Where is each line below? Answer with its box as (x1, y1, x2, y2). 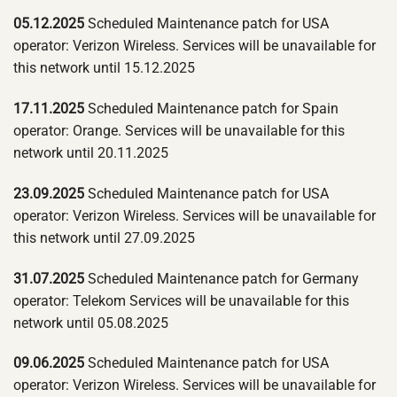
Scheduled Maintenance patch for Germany (84, 269, 359, 287)
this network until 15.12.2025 (13, 59, 195, 77)
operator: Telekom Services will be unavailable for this (13, 292, 349, 309)
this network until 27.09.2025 (13, 229, 195, 246)
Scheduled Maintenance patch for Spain (84, 100, 339, 118)
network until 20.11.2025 (13, 144, 168, 162)
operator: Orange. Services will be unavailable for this (13, 122, 345, 140)
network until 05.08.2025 (13, 314, 168, 331)
